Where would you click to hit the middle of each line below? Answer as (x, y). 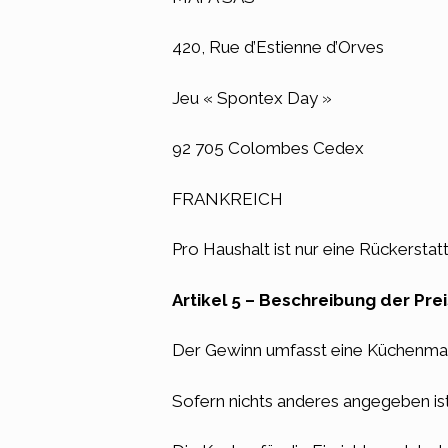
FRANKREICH (227, 198)
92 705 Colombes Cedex (268, 148)
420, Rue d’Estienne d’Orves (278, 47)
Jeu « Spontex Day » (252, 97)
